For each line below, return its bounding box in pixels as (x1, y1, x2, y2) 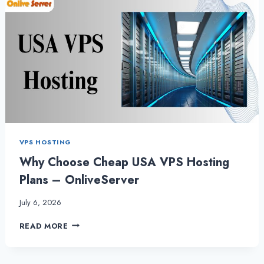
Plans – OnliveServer (19, 171, 139, 189)
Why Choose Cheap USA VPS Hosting (19, 153, 229, 171)
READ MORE (19, 220, 68, 232)
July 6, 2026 (19, 196, 61, 208)
